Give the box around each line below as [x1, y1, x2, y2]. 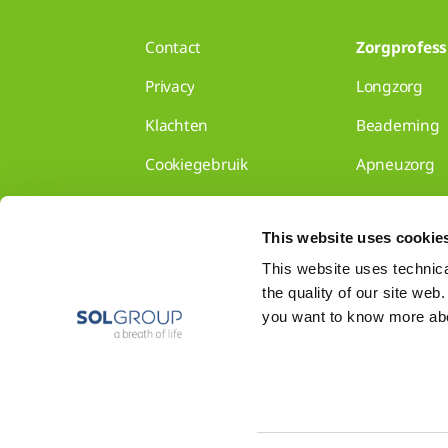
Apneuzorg [355, 153, 435, 176]
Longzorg [355, 75, 423, 98]
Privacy [145, 75, 195, 98]
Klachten [145, 114, 209, 137]
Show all [355, 296, 419, 319]
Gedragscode [145, 231, 240, 254]
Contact [145, 36, 201, 59]
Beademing [355, 114, 440, 137]
